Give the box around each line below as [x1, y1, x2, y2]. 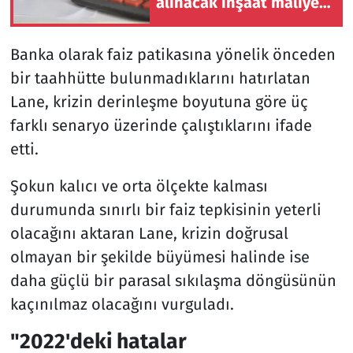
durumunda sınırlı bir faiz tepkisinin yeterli [9, 200, 321, 220]
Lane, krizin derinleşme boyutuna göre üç [9, 92, 308, 112]
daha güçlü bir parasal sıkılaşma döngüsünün [9, 271, 336, 291]
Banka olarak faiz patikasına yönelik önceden [9, 45, 336, 65]
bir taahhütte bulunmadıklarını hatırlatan [9, 69, 310, 88]
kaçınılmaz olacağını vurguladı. [9, 295, 234, 314]
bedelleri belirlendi [156, 12, 296, 32]
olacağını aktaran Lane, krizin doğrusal [9, 224, 288, 243]
